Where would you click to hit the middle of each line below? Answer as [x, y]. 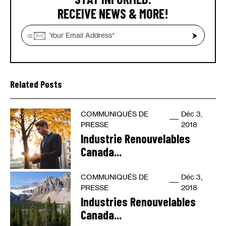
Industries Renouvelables [138, 202]
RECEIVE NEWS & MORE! [113, 13]
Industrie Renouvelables [135, 138]
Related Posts [36, 84]
